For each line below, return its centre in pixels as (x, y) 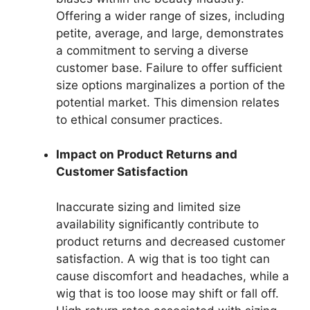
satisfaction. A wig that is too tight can (163, 258)
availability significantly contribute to (157, 224)
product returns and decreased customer (171, 241)
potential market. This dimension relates (168, 102)
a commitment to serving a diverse (152, 50)
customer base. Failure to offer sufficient (169, 67)
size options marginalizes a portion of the (171, 85)
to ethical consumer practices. (139, 119)
